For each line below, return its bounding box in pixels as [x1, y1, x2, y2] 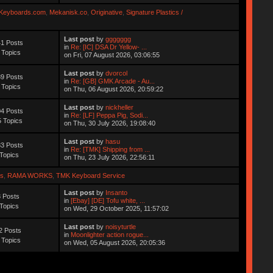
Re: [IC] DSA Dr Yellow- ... [71, 43, 147, 51]
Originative [90, 8, 122, 16]
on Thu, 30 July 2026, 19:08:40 [64, 119, 156, 127]
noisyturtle [105, 222, 136, 230]
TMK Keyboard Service [55, 171, 125, 179]
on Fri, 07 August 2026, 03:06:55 [64, 51, 160, 58]
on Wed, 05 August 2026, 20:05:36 [64, 238, 166, 246]
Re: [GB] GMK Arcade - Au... [71, 77, 155, 85]
